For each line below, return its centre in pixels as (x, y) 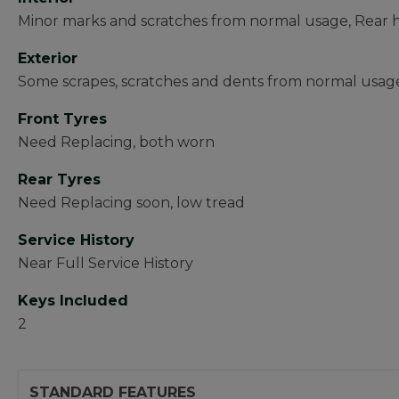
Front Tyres (62, 119)
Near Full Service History (106, 263)
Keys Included (73, 301)
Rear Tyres (59, 179)
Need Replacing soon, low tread (131, 203)
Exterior (48, 58)
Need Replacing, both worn (116, 142)
